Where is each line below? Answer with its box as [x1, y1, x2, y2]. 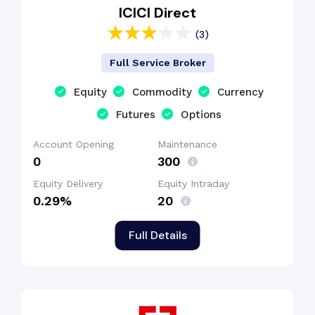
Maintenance [157, 139, 217, 150]
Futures [116, 108, 155, 121]
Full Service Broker [109, 57, 206, 68]
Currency [217, 86, 264, 98]
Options [181, 108, 221, 121]
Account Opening [33, 139, 114, 150]
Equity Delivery [33, 178, 103, 189]
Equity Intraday [157, 178, 229, 189]
